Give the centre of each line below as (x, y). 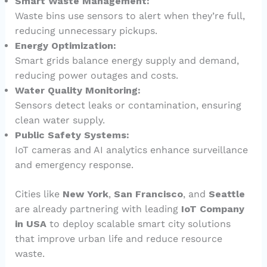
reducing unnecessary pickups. (86, 31)
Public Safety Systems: (72, 135)
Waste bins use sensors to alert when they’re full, (130, 16)
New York (85, 194)
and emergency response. (74, 165)
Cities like (38, 194)
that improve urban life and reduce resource (118, 239)
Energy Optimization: (65, 46)
